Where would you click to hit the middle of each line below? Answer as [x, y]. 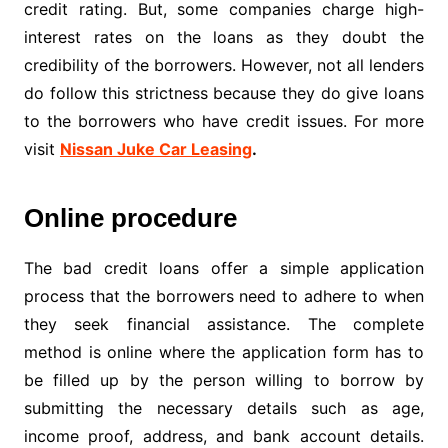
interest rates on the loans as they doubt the [224, 37]
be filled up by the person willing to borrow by [224, 380]
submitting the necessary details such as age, [224, 408]
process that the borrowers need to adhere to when [224, 296]
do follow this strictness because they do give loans [224, 93]
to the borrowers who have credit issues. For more [224, 121]
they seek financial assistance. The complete [224, 324]
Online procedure [130, 218]
